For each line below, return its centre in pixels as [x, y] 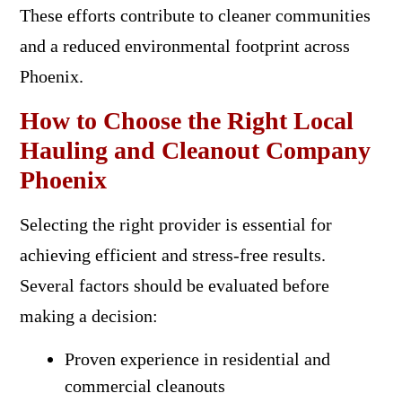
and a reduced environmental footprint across [184, 45]
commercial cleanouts [144, 385]
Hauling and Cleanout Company [195, 150]
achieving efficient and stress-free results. [172, 254]
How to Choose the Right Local [186, 120]
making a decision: [88, 315]
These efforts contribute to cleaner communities [195, 15]
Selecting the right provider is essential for [175, 224]
